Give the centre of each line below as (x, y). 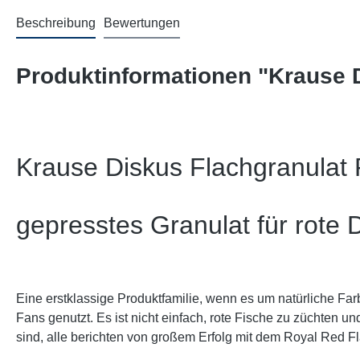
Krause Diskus (103, 168)
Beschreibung (56, 23)
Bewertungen (142, 23)
